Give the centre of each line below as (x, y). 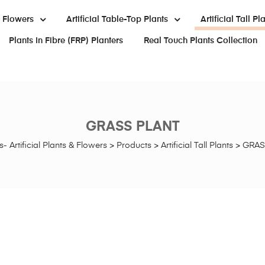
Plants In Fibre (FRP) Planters (66, 41)
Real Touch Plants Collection (200, 41)
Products (134, 145)
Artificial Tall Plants (197, 145)
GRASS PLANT (132, 127)
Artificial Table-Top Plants (117, 20)
